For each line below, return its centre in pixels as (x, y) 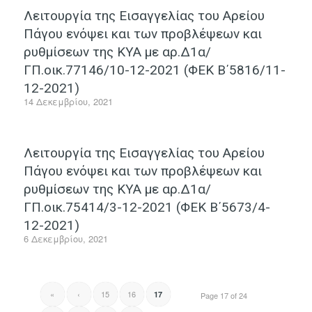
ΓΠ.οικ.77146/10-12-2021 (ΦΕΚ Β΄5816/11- (154, 70)
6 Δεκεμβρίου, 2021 (65, 238)
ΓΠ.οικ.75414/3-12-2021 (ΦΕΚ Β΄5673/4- (147, 207)
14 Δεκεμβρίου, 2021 (68, 101)
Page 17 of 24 (224, 295)
